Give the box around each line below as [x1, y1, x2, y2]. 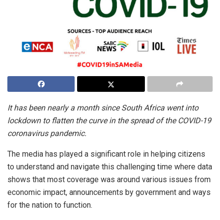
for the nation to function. [7, 200, 92, 210]
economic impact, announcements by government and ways [7, 187, 211, 197]
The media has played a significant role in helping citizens [7, 149, 205, 159]
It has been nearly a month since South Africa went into [7, 103, 198, 112]
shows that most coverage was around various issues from [7, 174, 211, 184]
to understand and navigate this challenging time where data [7, 162, 212, 171]
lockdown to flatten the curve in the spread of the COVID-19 [7, 115, 211, 125]
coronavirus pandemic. [7, 128, 86, 138]
